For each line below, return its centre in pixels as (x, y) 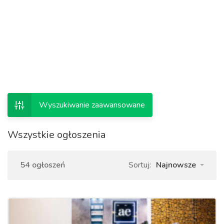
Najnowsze (176, 165)
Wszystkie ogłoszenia (56, 135)
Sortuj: (140, 165)
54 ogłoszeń (42, 165)
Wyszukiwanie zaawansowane (92, 105)
